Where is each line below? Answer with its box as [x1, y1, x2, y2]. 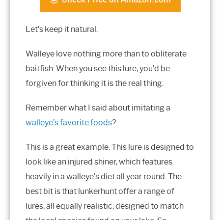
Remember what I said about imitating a [26, 103, 170, 112]
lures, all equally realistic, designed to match [26, 201, 184, 211]
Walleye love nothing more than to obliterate [26, 49, 187, 58]
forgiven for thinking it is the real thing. [26, 78, 164, 88]
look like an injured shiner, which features [26, 157, 172, 166]
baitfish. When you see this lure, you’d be [26, 63, 170, 73]
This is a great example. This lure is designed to [26, 142, 194, 152]
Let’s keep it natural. [26, 24, 98, 34]
